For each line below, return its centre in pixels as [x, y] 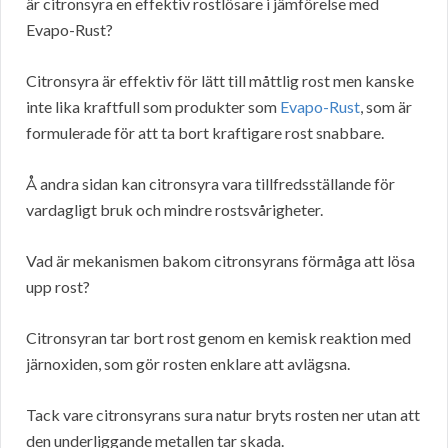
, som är [386, 106]
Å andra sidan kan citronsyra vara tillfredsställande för [210, 183]
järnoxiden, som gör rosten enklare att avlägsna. [188, 363]
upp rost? [58, 286]
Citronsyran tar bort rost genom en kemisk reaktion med [218, 337]
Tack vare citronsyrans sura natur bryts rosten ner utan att [223, 414]
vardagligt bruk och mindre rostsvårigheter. [174, 209]
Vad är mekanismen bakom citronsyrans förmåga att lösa [220, 260]
